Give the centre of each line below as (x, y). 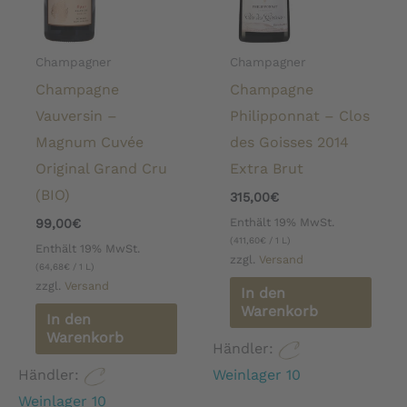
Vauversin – (77, 116)
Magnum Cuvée (90, 143)
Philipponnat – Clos (300, 116)
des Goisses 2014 (290, 143)
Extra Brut (267, 169)
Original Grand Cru (102, 169)
